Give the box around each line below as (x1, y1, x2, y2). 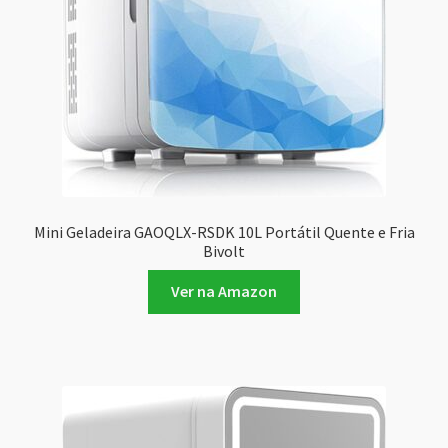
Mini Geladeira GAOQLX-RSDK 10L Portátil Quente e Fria (33, 221, 415, 242)
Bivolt (203, 240, 245, 261)
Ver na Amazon (171, 281, 277, 302)
